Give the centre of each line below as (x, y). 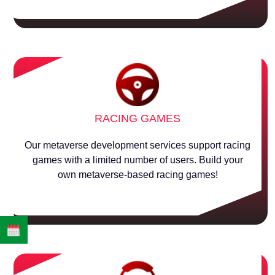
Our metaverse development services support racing (137, 145)
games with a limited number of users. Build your (137, 160)
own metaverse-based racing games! (137, 175)
